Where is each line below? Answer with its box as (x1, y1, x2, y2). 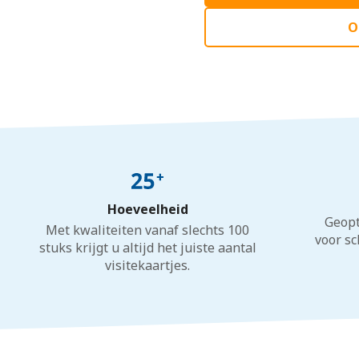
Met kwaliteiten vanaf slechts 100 (46, 221, 250, 239)
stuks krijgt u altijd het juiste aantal (38, 239, 256, 256)
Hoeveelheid (107, 200, 188, 218)
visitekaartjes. (105, 256, 191, 274)
